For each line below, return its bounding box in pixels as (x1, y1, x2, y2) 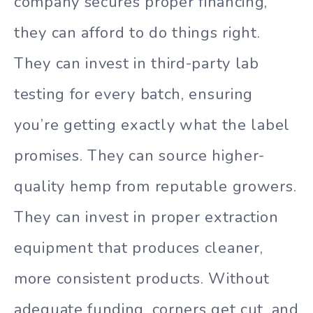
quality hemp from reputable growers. (14, 175, 297, 197)
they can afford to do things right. (14, 22, 261, 43)
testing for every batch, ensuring (14, 83, 254, 105)
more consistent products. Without (14, 268, 270, 289)
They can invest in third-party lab (14, 52, 259, 74)
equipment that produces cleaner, (14, 237, 263, 259)
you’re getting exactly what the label (14, 114, 290, 136)
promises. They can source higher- (14, 145, 265, 166)
